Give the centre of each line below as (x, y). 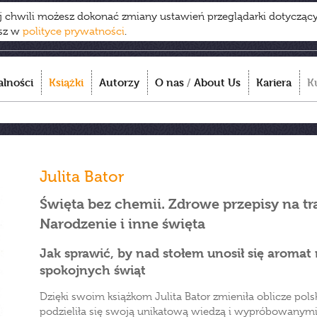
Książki (66, 82)
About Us (217, 82)
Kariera (274, 82)
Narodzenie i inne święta (122, 224)
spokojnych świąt (93, 270)
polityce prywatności (74, 31)
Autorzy (119, 82)
